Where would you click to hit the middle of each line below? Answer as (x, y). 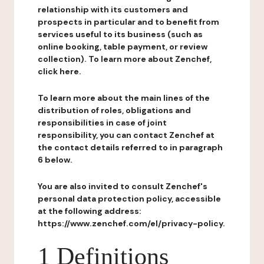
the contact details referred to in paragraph (130, 147)
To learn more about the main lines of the (124, 98)
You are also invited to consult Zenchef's (123, 186)
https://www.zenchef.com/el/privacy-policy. (131, 223)
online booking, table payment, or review (123, 47)
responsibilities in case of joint (102, 123)
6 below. (55, 160)
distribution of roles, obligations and (114, 110)
